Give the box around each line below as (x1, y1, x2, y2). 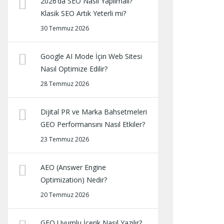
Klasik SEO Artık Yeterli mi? (40, 8, 126, 18)
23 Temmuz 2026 (40, 135, 89, 143)
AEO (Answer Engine (40, 162, 106, 172)
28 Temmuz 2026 (40, 79, 89, 88)
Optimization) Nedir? (40, 175, 107, 184)
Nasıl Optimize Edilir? (40, 64, 107, 73)
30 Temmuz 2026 (40, 24, 89, 32)
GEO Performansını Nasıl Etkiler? (40, 119, 145, 129)
